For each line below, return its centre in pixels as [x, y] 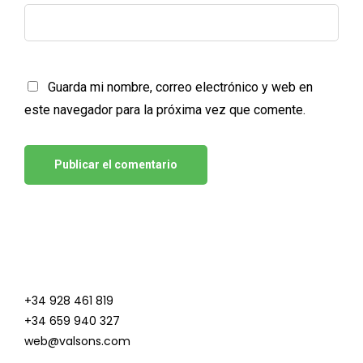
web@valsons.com [77, 342]
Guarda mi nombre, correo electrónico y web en [180, 88]
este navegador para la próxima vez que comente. [165, 110]
